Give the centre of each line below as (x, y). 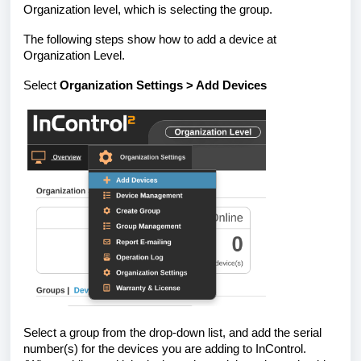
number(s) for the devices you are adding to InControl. (165, 349)
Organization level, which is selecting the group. (148, 9)
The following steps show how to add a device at (150, 39)
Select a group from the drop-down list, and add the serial (172, 332)
